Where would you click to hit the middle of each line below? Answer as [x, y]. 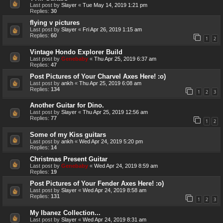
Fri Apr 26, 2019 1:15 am [112, 30]
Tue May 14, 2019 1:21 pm [115, 5]
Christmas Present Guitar [69, 159]
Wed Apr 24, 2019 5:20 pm [111, 142]
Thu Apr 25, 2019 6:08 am [110, 83]
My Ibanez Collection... [65, 213]
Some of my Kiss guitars [68, 135]
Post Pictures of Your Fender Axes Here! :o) [97, 184]
